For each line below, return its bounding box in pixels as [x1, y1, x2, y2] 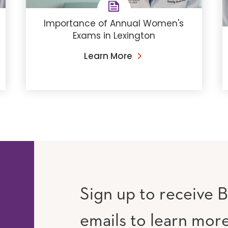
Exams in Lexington [72, 30, 155, 42]
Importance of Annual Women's [44, 17, 184, 30]
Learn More [83, 50, 132, 63]
